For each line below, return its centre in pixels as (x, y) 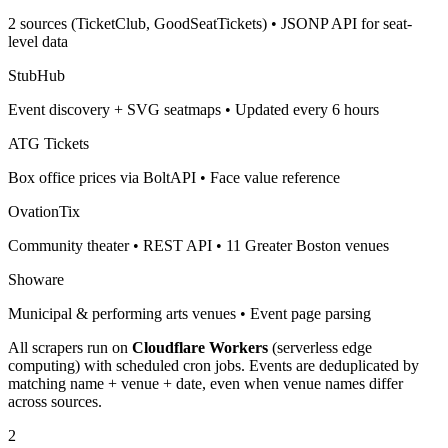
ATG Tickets (48, 143)
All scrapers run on (70, 347)
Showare (36, 279)
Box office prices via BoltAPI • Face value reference (174, 177)
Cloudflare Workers (200, 347)
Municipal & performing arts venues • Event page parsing (189, 313)
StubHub (36, 75)
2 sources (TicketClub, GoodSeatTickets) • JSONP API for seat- (210, 23)
